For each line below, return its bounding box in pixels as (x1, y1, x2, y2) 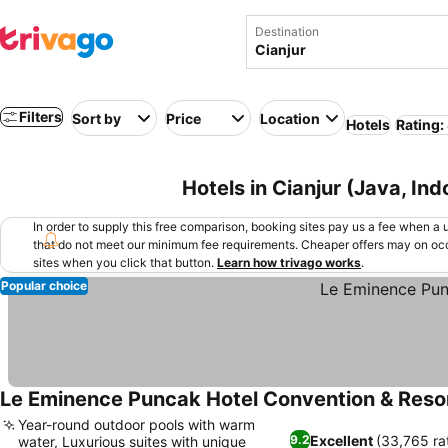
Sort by (72, 109, 121, 127)
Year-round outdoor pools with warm (18, 416, 255, 433)
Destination (255, 24, 319, 39)
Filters (19, 108, 62, 125)
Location (260, 109, 320, 127)
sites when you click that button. (33, 255, 214, 270)
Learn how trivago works (217, 255, 361, 270)
